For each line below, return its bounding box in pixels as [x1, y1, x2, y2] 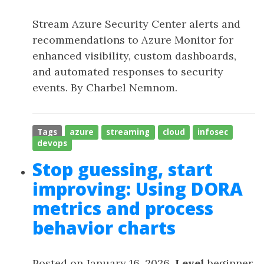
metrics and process [32, 196, 213, 220]
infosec [197, 127, 228, 137]
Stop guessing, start [32, 157, 213, 181]
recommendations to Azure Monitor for [32, 33, 233, 47]
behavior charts [32, 216, 176, 240]
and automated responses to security [32, 65, 223, 78]
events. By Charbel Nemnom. [32, 81, 177, 94]
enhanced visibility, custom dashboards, [32, 49, 236, 62]
